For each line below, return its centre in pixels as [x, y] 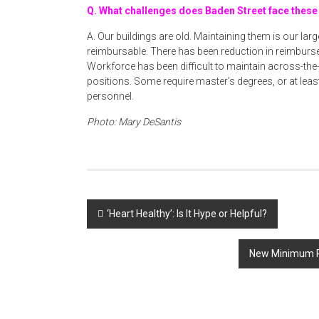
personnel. [110, 96]
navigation [131, 237]
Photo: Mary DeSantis [134, 122]
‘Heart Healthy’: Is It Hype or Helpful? [187, 214]
